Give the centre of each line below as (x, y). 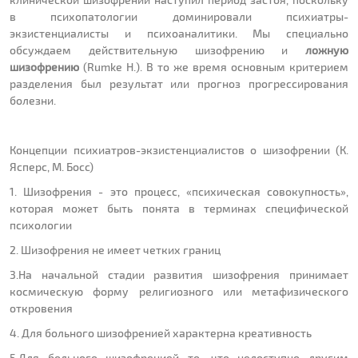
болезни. (33, 101)
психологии (41, 225)
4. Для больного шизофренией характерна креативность (161, 333)
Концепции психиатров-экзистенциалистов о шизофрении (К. (179, 150)
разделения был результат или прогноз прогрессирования (179, 84)
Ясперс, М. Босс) (52, 167)
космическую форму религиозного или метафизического (179, 292)
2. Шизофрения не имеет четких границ (115, 250)
